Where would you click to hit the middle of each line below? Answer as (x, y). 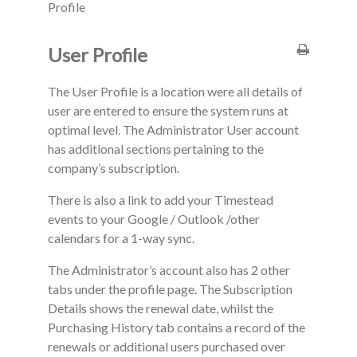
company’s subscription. (114, 168)
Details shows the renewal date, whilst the (161, 308)
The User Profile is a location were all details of (175, 92)
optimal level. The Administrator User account (173, 130)
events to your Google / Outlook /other (154, 219)
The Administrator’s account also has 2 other (169, 270)
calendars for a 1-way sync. (121, 238)
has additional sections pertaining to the (156, 149)
